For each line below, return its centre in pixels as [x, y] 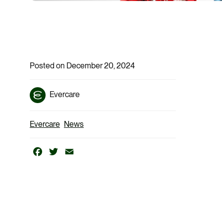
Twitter [71, 152]
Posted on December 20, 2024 [82, 66]
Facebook [60, 152]
